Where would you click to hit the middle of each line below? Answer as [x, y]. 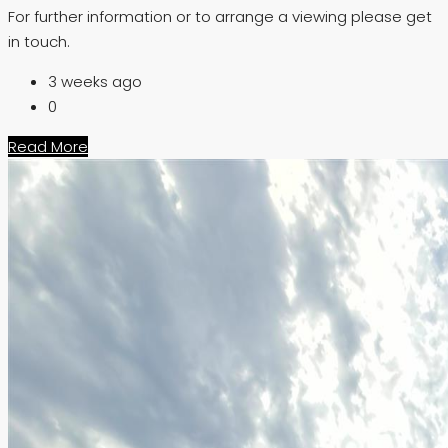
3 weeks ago [95, 82]
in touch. [39, 42]
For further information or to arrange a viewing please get [220, 17]
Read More [48, 147]
